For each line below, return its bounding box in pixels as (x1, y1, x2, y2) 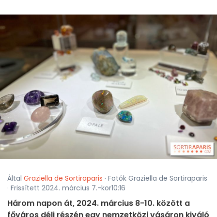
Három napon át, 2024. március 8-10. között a (7, 198, 190, 209)
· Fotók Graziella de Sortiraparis (103, 173, 207, 184)
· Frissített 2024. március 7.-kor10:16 (7, 183, 125, 193)
